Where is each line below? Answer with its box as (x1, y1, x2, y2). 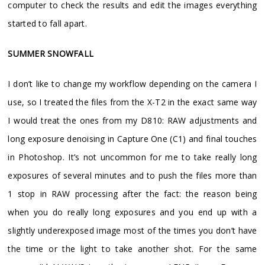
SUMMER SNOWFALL (8, 47, 94, 59)
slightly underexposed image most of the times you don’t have (8, 224, 257, 236)
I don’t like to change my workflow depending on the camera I (8, 77, 257, 89)
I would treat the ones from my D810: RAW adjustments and (8, 114, 257, 126)
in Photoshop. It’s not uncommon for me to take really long (8, 151, 257, 163)
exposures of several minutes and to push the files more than (8, 169, 257, 181)
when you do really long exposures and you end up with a (8, 206, 257, 218)
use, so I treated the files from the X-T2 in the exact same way (8, 96, 257, 108)
